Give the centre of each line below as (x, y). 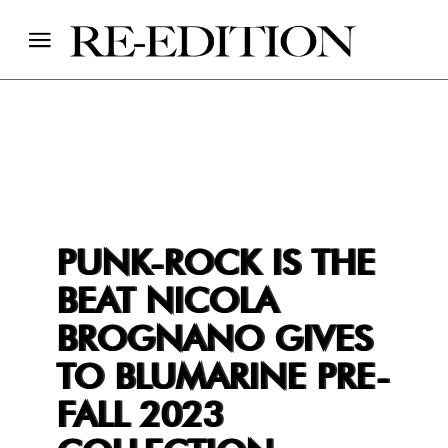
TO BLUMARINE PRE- (222, 378)
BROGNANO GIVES (213, 340)
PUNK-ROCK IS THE (214, 264)
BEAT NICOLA (166, 302)
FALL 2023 (139, 416)
